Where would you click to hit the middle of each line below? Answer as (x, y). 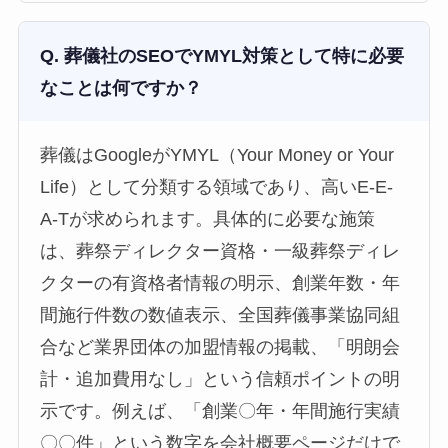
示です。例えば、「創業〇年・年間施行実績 (220, 411)
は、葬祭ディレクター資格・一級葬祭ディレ (220, 251)
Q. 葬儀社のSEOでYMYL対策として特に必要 (222, 55)
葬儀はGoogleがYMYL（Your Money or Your (217, 155)
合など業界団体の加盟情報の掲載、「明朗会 (220, 347)
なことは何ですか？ (121, 87)
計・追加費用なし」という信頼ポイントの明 (220, 379)
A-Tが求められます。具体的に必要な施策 (208, 219)
